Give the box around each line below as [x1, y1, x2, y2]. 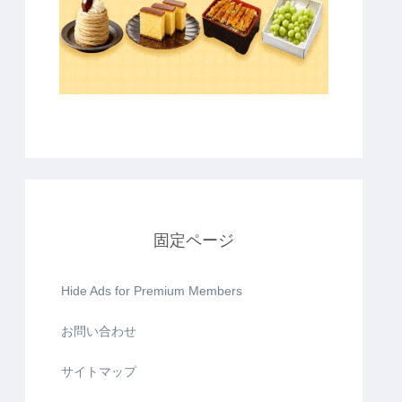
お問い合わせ [61, 323, 136, 338]
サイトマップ [61, 363, 136, 379]
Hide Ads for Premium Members [61, 283, 242, 298]
